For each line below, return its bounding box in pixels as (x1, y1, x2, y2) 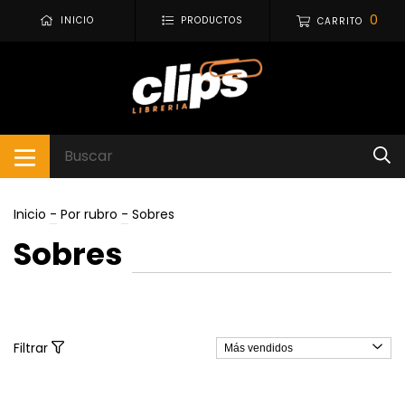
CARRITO (317, 14, 363, 28)
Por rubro (61, 204, 118, 223)
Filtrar (14, 338, 52, 357)
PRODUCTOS (181, 14, 244, 28)
